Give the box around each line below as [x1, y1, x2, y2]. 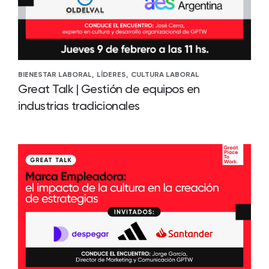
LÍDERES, [97, 70, 128, 79]
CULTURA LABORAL [131, 70, 199, 79]
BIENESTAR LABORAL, [18, 70, 94, 79]
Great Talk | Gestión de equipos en [18, 82, 201, 96]
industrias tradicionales [18, 98, 140, 113]
